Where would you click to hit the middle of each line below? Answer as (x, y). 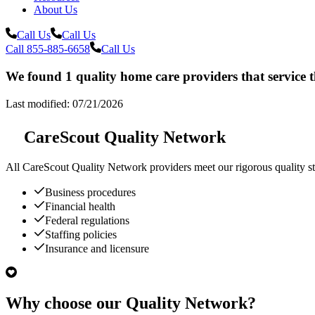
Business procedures (90, 192)
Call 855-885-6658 (48, 49)
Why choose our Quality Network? (131, 303)
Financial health (80, 206)
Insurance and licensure (97, 248)
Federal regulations (87, 220)
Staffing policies (81, 234)
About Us (56, 10)
